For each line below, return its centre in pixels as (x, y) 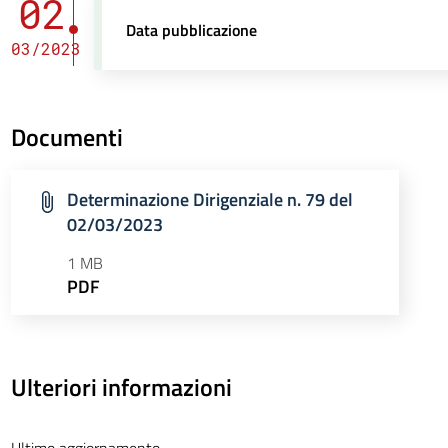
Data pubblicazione (192, 30)
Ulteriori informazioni (121, 387)
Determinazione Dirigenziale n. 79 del (209, 199)
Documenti (66, 137)
